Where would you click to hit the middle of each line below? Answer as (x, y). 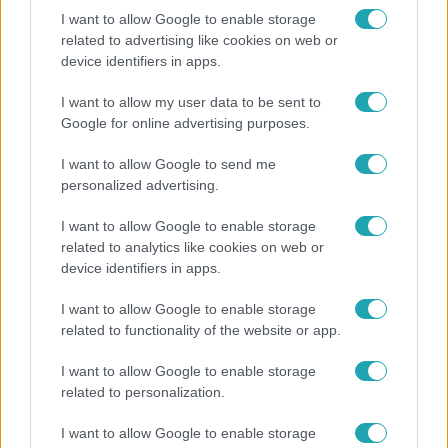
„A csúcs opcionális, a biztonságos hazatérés (200, 98)
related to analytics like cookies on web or (192, 247)
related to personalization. (143, 392)
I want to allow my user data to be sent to (191, 102)
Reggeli (44, 59)
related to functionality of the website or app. (201, 330)
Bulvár (41, 422)
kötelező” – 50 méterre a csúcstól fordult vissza (211, 120)
